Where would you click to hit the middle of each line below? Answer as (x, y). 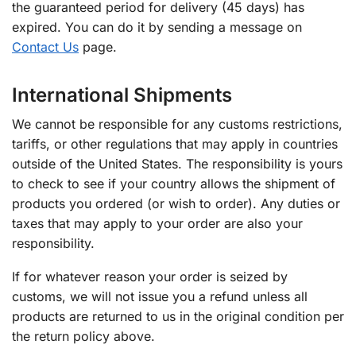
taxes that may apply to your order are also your (157, 223)
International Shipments (122, 95)
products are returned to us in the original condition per (178, 316)
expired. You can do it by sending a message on (157, 27)
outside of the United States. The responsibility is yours (177, 163)
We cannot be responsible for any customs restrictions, (177, 124)
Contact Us (45, 46)
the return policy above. (83, 336)
